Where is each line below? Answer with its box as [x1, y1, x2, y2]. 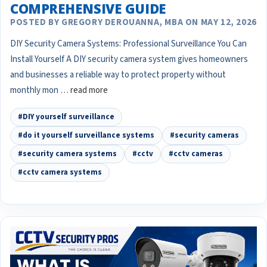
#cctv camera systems [18, 166, 102, 178]
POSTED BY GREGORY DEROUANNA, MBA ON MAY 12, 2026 [10, 15, 257, 29]
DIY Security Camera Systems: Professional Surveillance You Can [10, 37, 247, 50]
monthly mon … [10, 83, 70, 97]
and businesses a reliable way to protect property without [10, 68, 226, 81]
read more [70, 83, 108, 97]
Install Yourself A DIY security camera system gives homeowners [10, 52, 248, 66]
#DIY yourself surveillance [18, 111, 114, 122]
